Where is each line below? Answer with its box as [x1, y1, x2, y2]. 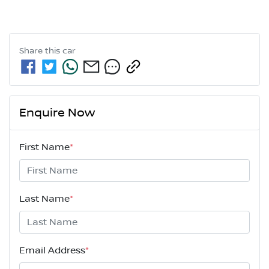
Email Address [19, 245, 85, 256]
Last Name [19, 193, 70, 205]
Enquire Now [19, 106, 95, 121]
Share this [19, 46, 62, 56]
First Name [19, 142, 70, 153]
